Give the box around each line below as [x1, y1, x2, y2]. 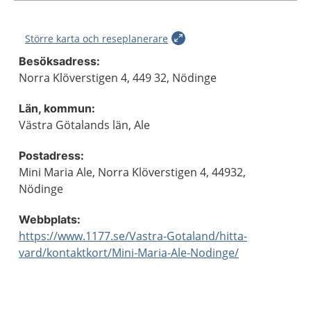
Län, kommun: [19, 101, 95, 115]
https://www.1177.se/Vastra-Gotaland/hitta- [19, 228, 247, 244]
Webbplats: [19, 212, 81, 226]
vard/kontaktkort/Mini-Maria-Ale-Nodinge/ [19, 245, 239, 260]
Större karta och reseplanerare [25, 32, 168, 45]
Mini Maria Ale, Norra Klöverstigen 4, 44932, [19, 165, 246, 180]
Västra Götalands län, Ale [19, 117, 150, 133]
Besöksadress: [19, 54, 100, 68]
